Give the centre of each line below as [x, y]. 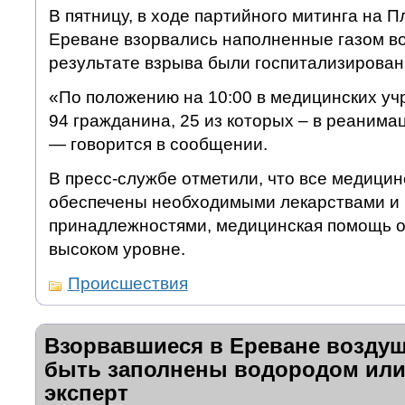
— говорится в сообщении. [158, 145]
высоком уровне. [117, 250]
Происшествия [127, 284]
